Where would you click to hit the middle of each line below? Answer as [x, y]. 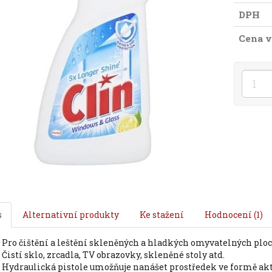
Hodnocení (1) [233, 215]
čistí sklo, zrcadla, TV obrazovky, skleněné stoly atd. [116, 255]
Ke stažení [161, 215]
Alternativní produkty [70, 215]
